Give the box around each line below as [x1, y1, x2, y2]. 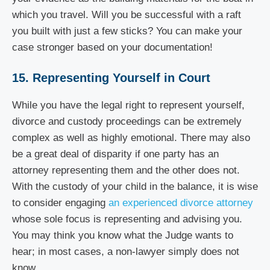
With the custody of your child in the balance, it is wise [12, 181, 258, 192]
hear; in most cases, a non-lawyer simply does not [12, 246, 239, 257]
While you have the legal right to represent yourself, [12, 99, 245, 111]
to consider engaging [12, 197, 105, 209]
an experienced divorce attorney [105, 197, 253, 209]
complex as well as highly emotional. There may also [12, 132, 250, 143]
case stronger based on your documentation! [12, 41, 216, 53]
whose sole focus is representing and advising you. [12, 213, 242, 225]
